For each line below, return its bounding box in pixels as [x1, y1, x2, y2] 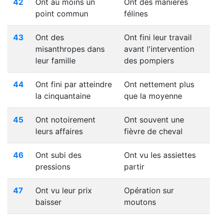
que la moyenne [124, 91, 182, 101]
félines [124, 9, 148, 18]
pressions [35, 162, 70, 171]
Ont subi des [35, 150, 81, 160]
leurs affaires [35, 126, 83, 136]
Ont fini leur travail [124, 32, 192, 42]
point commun [35, 9, 88, 18]
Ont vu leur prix [35, 186, 92, 195]
